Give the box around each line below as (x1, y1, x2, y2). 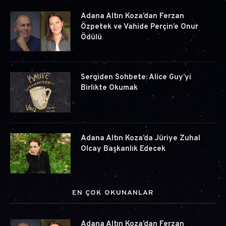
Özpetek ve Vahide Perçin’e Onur (81, 22, 198, 32)
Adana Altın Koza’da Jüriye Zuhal (81, 134, 200, 144)
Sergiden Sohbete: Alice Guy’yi (81, 73, 191, 83)
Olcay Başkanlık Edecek (81, 144, 165, 154)
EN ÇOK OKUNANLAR (72, 189, 154, 198)
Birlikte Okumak (81, 83, 138, 93)
